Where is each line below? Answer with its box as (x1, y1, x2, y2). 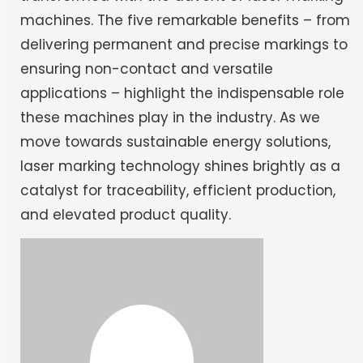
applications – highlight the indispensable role (20, 83, 344, 103)
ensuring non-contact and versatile (20, 58, 273, 79)
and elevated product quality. (20, 204, 231, 224)
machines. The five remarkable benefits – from (20, 10, 350, 30)
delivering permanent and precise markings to (20, 34, 348, 54)
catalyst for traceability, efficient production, (20, 180, 335, 200)
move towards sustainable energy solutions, (20, 131, 331, 152)
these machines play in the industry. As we (20, 107, 320, 127)
